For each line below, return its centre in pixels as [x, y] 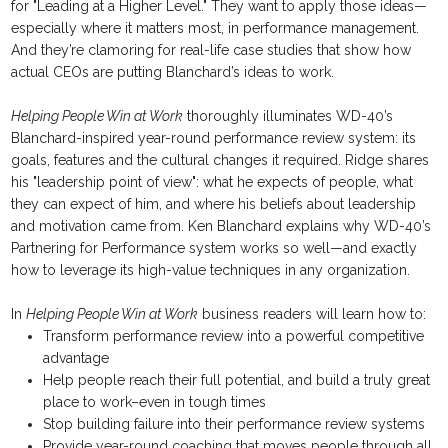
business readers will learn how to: [312, 314]
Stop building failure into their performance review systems [234, 424]
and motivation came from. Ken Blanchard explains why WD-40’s [221, 226]
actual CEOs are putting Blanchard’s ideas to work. [173, 72]
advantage [76, 358]
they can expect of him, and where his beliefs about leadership [214, 204]
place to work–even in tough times [155, 402]
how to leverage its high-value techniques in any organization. [211, 270]
